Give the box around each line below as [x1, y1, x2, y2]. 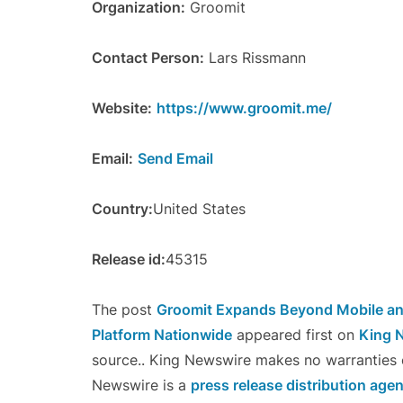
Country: [92, 200, 153, 218]
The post [92, 300, 157, 318]
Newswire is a [92, 376, 191, 394]
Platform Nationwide [92, 326, 232, 344]
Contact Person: [92, 49, 204, 67]
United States [153, 200, 246, 218]
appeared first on [232, 326, 359, 344]
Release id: [92, 250, 166, 268]
